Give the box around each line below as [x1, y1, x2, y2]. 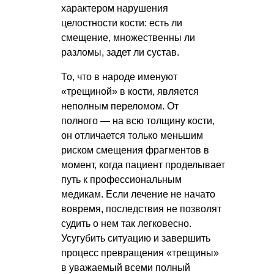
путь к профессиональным [61, 174, 182, 185]
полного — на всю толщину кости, [61, 115, 215, 126]
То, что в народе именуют [61, 71, 177, 82]
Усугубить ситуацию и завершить [61, 232, 210, 243]
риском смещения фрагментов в [61, 144, 209, 155]
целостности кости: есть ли [61, 17, 182, 28]
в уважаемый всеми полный [61, 262, 190, 273]
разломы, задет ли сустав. [61, 46, 179, 57]
